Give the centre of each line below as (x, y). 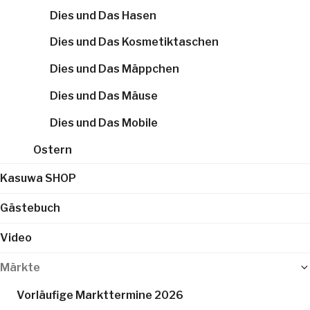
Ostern (53, 149)
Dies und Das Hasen (103, 15)
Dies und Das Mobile (104, 122)
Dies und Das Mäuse (104, 96)
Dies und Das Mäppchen (115, 69)
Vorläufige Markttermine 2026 (100, 295)
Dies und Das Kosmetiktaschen (134, 42)
